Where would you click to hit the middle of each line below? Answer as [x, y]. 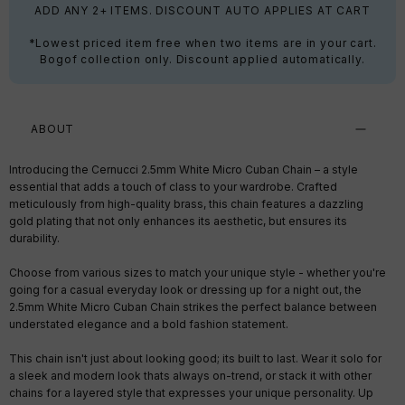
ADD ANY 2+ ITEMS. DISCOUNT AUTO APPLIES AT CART [202, 11]
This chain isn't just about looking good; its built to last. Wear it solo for [195, 359]
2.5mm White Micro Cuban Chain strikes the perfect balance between [193, 307]
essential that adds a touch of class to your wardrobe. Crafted [173, 187]
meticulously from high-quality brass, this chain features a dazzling [186, 204]
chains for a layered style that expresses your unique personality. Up [191, 393]
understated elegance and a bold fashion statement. [149, 325]
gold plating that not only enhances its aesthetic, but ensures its [178, 221]
